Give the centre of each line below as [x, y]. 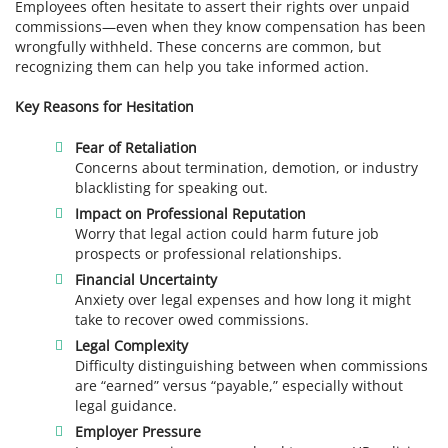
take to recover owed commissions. [192, 319]
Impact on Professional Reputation [191, 213]
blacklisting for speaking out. [172, 187]
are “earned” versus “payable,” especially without [239, 385]
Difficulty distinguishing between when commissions [252, 365]
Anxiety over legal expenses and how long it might [243, 299]
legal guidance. [126, 405]
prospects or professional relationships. [209, 253]
